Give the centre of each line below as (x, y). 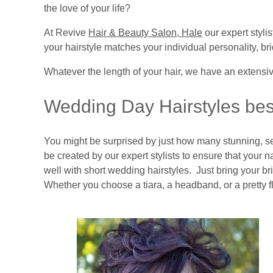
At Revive (66, 33)
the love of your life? (87, 8)
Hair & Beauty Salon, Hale (145, 33)
